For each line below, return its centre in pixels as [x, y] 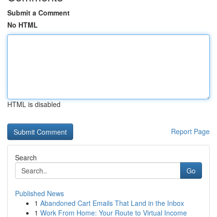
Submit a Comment [39, 13]
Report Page [190, 131]
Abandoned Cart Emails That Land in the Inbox [112, 203]
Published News [39, 193]
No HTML [23, 25]
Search [26, 157]
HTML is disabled [34, 104]
